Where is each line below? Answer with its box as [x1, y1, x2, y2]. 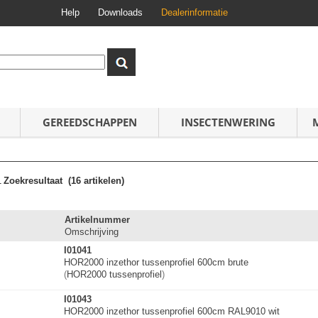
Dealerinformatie [161, 6, 228, 18]
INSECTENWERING [180, 115, 275, 129]
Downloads [98, 6, 143, 18]
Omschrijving [65, 226, 119, 237]
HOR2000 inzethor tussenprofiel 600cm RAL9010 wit [64, 306, 280, 317]
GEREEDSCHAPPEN [42, 115, 137, 129]
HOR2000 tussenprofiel [67, 269, 162, 280]
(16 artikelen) [65, 175, 124, 186]
